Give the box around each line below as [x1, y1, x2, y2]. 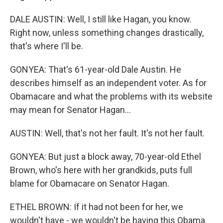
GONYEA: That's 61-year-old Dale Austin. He [10, 64, 181, 75]
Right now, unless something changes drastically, [10, 27, 204, 38]
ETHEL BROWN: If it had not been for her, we [10, 202, 183, 212]
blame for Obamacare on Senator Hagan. [10, 178, 169, 189]
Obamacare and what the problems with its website [10, 91, 213, 102]
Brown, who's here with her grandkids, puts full [10, 165, 192, 175]
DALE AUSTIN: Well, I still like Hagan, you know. [10, 14, 192, 24]
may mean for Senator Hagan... [10, 105, 131, 115]
